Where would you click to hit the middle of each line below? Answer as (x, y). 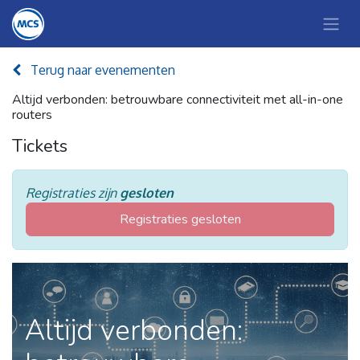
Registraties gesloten (180, 220)
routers (32, 115)
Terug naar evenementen (103, 70)
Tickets (40, 147)
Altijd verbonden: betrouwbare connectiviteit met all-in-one (178, 100)
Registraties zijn (73, 193)
